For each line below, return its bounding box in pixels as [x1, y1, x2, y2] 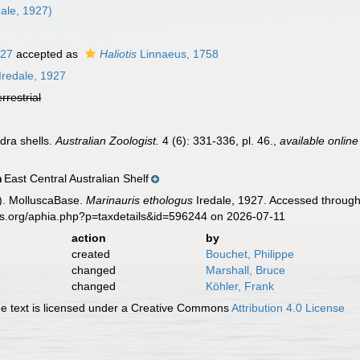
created [71, 247, 110, 260]
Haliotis [100, 47, 137, 60]
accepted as [13, 47, 82, 60]
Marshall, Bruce [205, 264, 285, 276]
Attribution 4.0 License [231, 301, 346, 314]
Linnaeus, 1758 [137, 47, 219, 60]
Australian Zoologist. [55, 134, 160, 147]
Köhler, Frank [205, 280, 274, 292]
